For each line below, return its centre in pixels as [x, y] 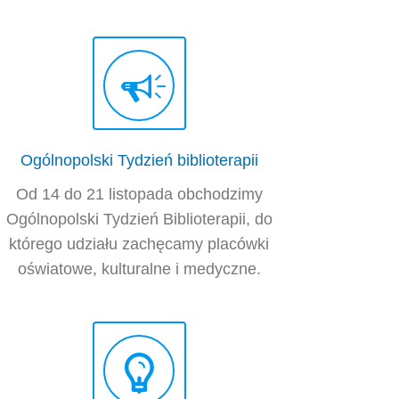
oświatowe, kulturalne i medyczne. [139, 269]
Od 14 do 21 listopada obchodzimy [139, 195]
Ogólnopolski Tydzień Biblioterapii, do [139, 220]
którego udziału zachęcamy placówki [139, 244]
